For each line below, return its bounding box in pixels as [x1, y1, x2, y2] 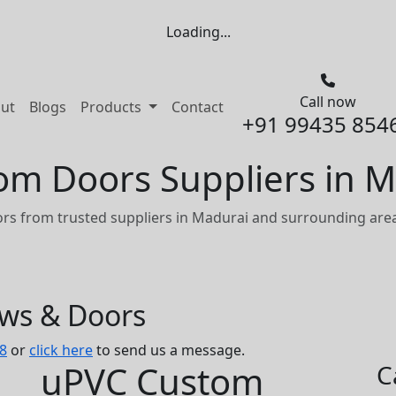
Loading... [165, 22, 231, 42]
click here [29, 340, 93, 360]
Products [80, 97, 145, 117]
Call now [299, 92, 356, 111]
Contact [171, 97, 224, 117]
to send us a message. [93, 340, 245, 360]
